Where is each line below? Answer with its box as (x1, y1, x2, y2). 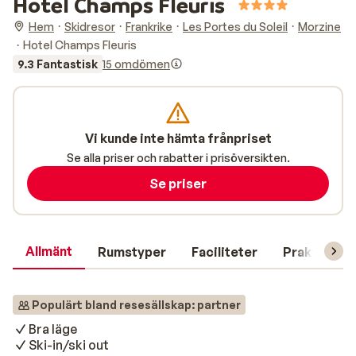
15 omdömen (103, 56, 170, 71)
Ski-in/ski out (29, 337, 109, 353)
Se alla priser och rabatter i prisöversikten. (66, 151, 290, 164)
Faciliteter (192, 244, 257, 260)
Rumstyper (98, 244, 166, 260)
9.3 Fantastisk (17, 56, 98, 71)
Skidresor (64, 19, 115, 33)
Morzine (298, 19, 341, 33)
